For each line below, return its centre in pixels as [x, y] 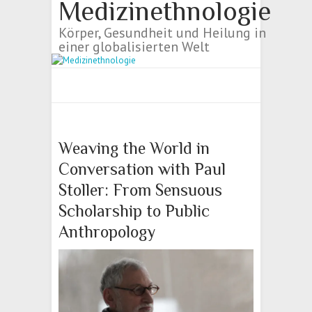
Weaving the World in [134, 148]
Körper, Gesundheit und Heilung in [162, 33]
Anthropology [107, 232]
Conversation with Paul [142, 169]
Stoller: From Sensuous [140, 190]
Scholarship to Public [134, 211]
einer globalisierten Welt [134, 47]
